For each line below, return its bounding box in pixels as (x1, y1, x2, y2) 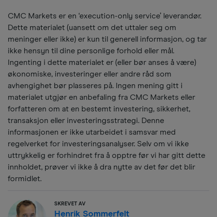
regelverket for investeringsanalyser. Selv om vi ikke (8, 140, 189, 148)
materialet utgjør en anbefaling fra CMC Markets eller (8, 93, 195, 102)
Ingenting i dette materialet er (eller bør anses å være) (8, 59, 196, 67)
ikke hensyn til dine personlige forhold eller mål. (8, 47, 174, 55)
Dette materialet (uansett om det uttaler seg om (8, 24, 176, 32)
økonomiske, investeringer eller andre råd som (8, 70, 171, 78)
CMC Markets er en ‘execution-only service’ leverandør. (8, 12, 201, 20)
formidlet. (8, 175, 42, 183)
